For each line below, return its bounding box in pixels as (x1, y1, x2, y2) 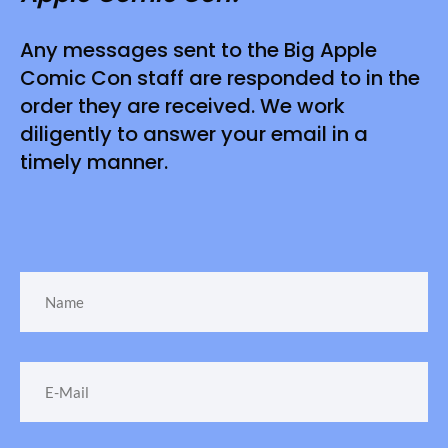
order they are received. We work (20, 92, 345, 120)
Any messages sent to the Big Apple (20, 36, 377, 64)
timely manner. (20, 148, 168, 176)
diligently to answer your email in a (20, 120, 368, 148)
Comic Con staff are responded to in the (20, 64, 420, 92)
